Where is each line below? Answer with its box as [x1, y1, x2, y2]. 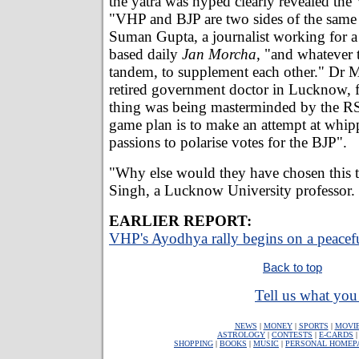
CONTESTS [272, 330, 313, 339]
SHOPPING [174, 339, 213, 348]
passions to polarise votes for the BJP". [109, 133, 347, 151]
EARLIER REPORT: [109, 212, 252, 229]
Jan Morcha [182, 45, 256, 63]
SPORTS [298, 321, 329, 330]
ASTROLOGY [217, 330, 265, 339]
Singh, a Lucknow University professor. [109, 181, 355, 199]
